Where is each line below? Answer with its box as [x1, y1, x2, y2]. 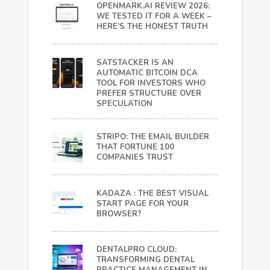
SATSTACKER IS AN [96, 57, 174, 68]
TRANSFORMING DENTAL [96, 254, 195, 265]
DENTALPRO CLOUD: [96, 244, 177, 255]
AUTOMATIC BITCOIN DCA [96, 67, 198, 78]
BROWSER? [96, 208, 142, 219]
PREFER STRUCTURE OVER [96, 87, 201, 99]
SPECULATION [96, 98, 152, 109]
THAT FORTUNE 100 [96, 142, 174, 152]
